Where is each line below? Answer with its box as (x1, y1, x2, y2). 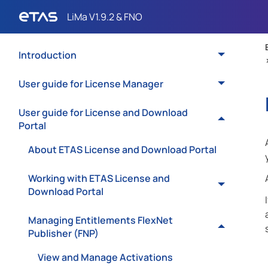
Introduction (19, 48, 77, 62)
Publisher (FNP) (28, 227, 99, 240)
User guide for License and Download (19, 106, 188, 119)
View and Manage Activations (38, 251, 173, 264)
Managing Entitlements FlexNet (28, 214, 173, 227)
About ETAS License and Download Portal (28, 143, 217, 156)
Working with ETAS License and (28, 172, 170, 185)
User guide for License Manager (19, 77, 163, 90)
